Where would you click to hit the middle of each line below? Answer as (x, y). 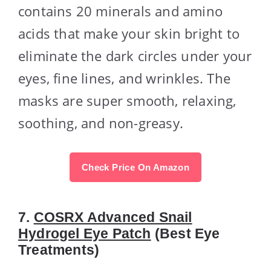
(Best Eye (185, 233)
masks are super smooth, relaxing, (127, 100)
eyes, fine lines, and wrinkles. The (125, 78)
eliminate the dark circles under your (135, 55)
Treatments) (59, 250)
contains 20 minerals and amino (121, 11)
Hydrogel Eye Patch (85, 233)
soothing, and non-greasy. (101, 122)
